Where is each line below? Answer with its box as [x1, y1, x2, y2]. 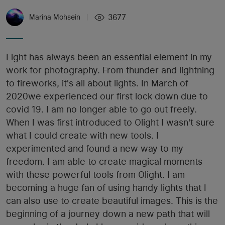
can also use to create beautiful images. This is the [6, 195, 218, 206]
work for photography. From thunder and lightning [6, 65, 214, 76]
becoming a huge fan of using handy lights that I [6, 182, 206, 193]
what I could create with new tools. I [6, 130, 159, 141]
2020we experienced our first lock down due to [6, 91, 208, 102]
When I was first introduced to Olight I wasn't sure [6, 117, 214, 128]
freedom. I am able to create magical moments [6, 156, 202, 167]
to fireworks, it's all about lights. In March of [6, 78, 188, 89]
